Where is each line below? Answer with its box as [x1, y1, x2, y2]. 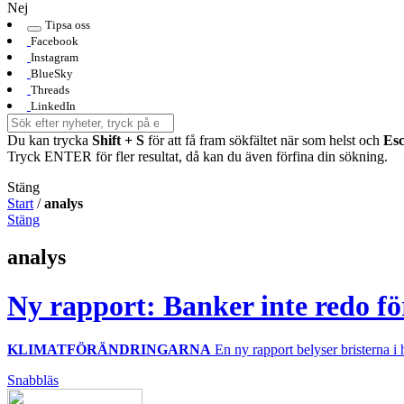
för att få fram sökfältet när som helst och [144, 132, 383, 148]
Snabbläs [7, 372, 59, 389]
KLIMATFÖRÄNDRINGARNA [7, 342, 211, 358]
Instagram [31, 50, 78, 64]
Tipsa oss [45, 17, 90, 32]
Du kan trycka [7, 132, 92, 148]
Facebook [31, 33, 78, 48]
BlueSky [31, 66, 73, 80]
